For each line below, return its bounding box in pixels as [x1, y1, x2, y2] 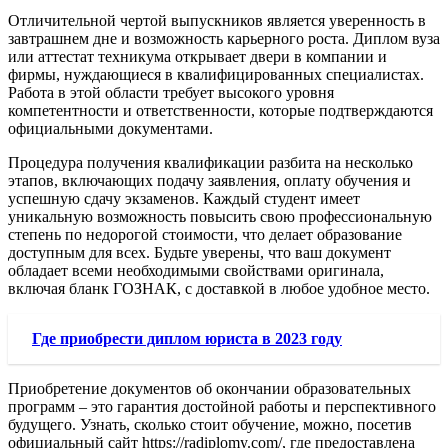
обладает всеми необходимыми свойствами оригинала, [8, 261, 384, 279]
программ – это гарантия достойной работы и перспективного [8, 397, 436, 415]
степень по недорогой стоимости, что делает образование [8, 225, 402, 243]
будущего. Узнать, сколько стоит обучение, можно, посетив [8, 415, 412, 433]
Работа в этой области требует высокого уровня [8, 83, 334, 101]
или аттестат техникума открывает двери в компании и [8, 47, 387, 65]
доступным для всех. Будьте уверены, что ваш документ [8, 243, 391, 261]
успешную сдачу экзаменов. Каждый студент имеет [8, 189, 360, 207]
